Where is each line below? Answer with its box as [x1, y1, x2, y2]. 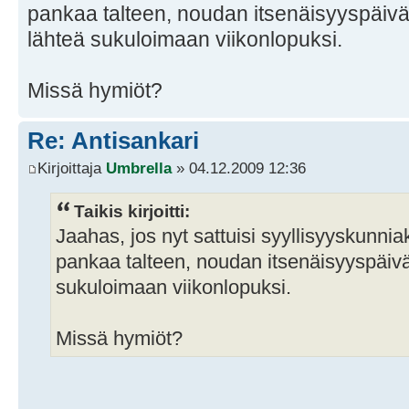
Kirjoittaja [37, 158, 106, 177]
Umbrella [106, 158, 172, 177]
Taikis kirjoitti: [74, 200, 190, 221]
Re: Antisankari [27, 127, 199, 155]
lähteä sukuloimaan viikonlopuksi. [27, 27, 342, 52]
